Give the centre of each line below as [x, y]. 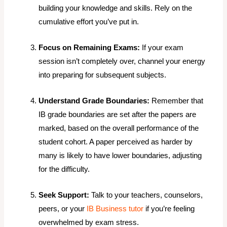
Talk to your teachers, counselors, [146, 195]
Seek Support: [64, 195]
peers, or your [63, 209]
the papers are [172, 115]
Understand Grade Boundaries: [94, 101]
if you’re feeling [169, 209]
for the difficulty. [64, 169]
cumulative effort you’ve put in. [89, 22]
